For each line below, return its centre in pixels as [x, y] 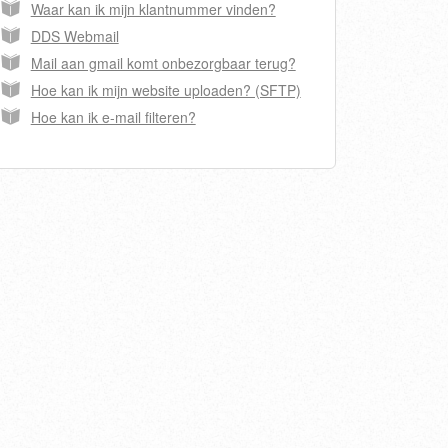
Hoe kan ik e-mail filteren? [113, 117]
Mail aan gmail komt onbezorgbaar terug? [163, 63]
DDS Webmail [74, 36]
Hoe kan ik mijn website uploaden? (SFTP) [165, 90]
